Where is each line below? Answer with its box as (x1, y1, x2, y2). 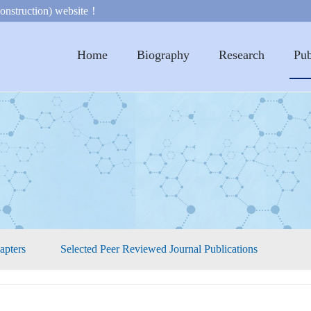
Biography (137, 48, 190, 62)
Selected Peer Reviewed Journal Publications (60, 243, 258, 255)
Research (219, 48, 264, 62)
